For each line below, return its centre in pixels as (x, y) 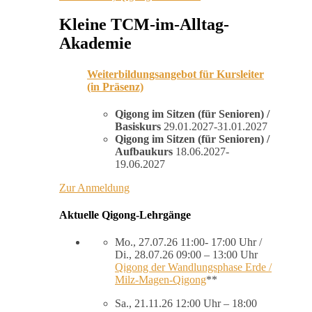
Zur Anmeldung (94, 187)
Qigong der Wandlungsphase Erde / (193, 267)
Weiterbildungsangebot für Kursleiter (175, 74)
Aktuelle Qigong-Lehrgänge (125, 215)
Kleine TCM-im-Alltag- (144, 25)
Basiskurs (138, 126)
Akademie (95, 44)
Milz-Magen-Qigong (161, 280)
